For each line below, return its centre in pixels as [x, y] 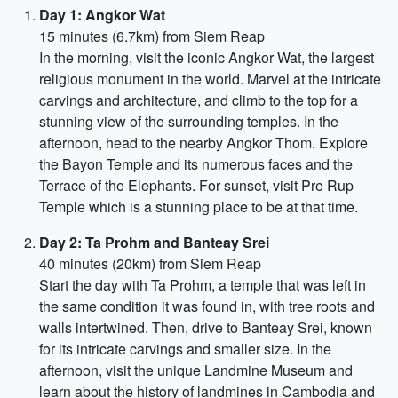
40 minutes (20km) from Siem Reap [150, 263]
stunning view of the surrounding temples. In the [189, 121]
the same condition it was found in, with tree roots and [207, 306]
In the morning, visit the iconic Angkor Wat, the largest [207, 57]
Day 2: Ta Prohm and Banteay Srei [154, 242]
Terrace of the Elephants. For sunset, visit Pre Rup [196, 185]
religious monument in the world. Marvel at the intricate [210, 79]
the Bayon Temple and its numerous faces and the [196, 164]
